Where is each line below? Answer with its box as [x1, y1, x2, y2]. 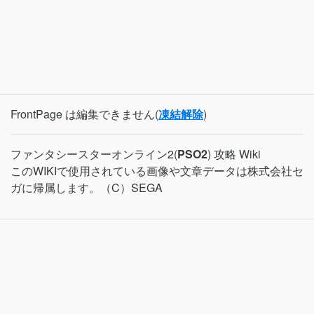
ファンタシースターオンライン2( [11, 146, 177, 162]
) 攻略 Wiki [207, 146, 261, 162]
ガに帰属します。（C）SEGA [11, 179, 163, 196]
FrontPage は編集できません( [11, 106, 158, 122]
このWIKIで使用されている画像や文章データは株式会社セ [11, 163, 303, 179]
